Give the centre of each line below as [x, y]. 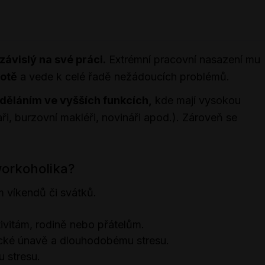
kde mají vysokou [196, 101]
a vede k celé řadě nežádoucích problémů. [123, 76]
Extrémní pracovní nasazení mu [183, 59]
